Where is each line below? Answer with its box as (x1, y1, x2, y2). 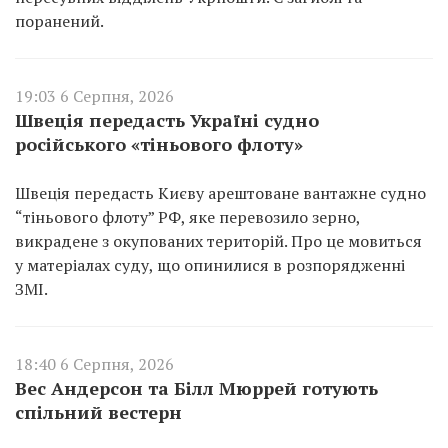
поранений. (15, 9, 104, 32)
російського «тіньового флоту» (15, 131, 303, 156)
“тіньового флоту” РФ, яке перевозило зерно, (15, 205, 360, 228)
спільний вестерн (15, 399, 182, 424)
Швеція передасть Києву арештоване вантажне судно (15, 181, 426, 204)
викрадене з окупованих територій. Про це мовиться (15, 229, 422, 252)
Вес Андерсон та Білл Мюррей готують (15, 375, 378, 400)
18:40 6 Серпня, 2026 (15, 352, 174, 375)
